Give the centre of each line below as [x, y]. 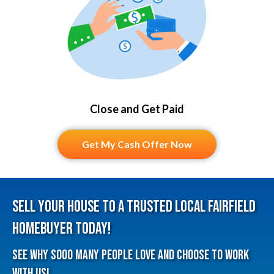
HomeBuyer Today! [61, 229]
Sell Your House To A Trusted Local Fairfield [134, 207]
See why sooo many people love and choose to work [131, 255]
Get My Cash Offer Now [137, 144]
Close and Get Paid [137, 109]
